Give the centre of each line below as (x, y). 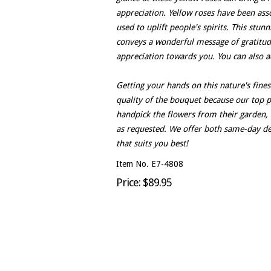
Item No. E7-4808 (150, 164)
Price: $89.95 (144, 182)
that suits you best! (152, 143)
